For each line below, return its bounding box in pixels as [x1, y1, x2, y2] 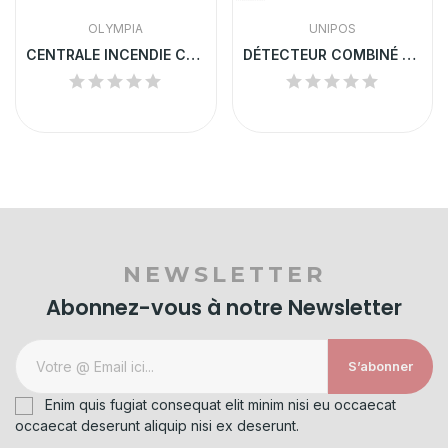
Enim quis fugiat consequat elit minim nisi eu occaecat [45, 396, 396, 414]
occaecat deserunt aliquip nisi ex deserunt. [15, 417, 299, 435]
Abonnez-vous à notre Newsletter [46, 293, 402, 323]
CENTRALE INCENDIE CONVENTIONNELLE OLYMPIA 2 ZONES [186, 46, 200, 64]
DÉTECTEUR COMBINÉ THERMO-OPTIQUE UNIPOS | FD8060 [401, 46, 416, 64]
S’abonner [348, 358, 413, 375]
